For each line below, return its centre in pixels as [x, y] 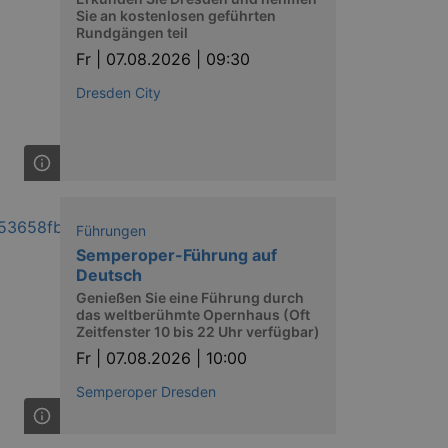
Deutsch [109, 275]
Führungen [111, 231]
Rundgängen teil [132, 33]
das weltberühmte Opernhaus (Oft [193, 314]
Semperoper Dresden [146, 391]
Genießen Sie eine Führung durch [190, 297]
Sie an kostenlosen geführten [176, 16]
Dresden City [118, 93]
